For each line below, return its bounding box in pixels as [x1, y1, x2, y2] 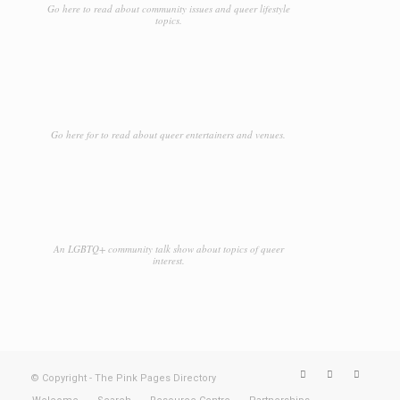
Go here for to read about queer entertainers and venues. [51, 128, 287, 141]
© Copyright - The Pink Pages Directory [29, 372, 216, 384]
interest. [152, 254, 185, 267]
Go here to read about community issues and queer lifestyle [46, 2, 290, 15]
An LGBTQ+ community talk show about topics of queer [53, 242, 284, 255]
